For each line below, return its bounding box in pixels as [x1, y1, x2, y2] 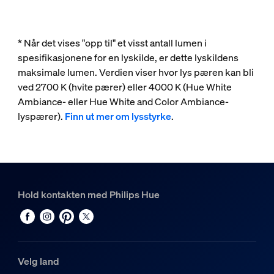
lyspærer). [17, 109, 65, 124]
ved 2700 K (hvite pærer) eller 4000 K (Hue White [17, 80, 232, 94]
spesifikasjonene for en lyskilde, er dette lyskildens [17, 51, 239, 65]
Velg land [17, 254, 59, 268]
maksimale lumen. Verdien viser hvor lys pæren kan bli [17, 65, 254, 80]
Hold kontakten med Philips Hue [17, 188, 160, 202]
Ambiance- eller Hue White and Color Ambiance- [17, 95, 229, 109]
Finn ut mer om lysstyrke [64, 109, 171, 124]
